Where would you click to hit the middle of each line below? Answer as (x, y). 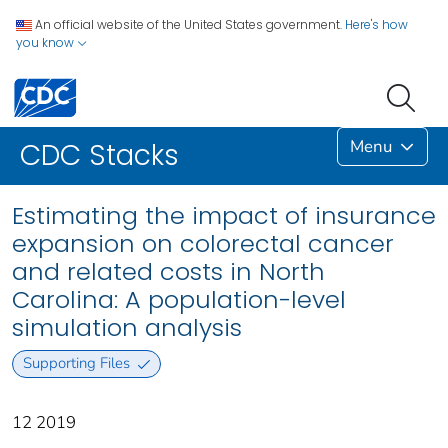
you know (46, 42)
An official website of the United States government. (188, 24)
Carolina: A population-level (179, 300)
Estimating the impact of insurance (224, 216)
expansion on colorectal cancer (203, 244)
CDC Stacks (99, 156)
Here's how (376, 24)
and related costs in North (168, 272)
